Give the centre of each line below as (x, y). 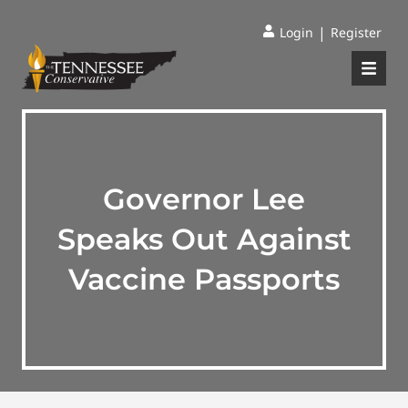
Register (356, 32)
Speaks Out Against (204, 239)
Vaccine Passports (204, 279)
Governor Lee (204, 199)
